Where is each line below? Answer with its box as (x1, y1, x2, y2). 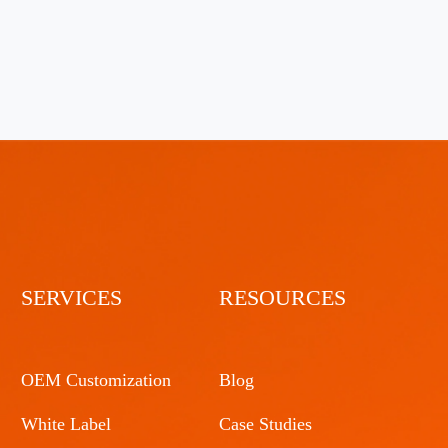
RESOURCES (219, 285, 347, 311)
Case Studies (219, 414, 313, 435)
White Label (21, 414, 112, 435)
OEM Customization (21, 370, 172, 391)
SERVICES (21, 285, 123, 311)
